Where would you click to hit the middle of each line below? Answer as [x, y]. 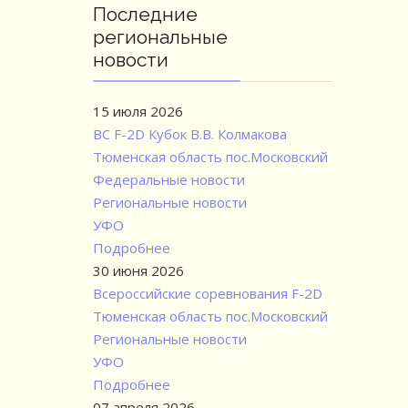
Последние [145, 15]
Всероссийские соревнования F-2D [208, 294]
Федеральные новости [169, 180]
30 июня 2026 [138, 271]
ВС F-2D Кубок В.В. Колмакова [190, 134]
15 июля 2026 [138, 112]
